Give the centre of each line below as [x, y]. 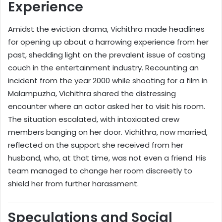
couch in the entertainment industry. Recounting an [103, 67]
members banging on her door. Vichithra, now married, [108, 132]
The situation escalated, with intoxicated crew [94, 119]
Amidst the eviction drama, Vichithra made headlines [106, 29]
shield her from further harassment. [73, 183]
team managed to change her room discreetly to [100, 170]
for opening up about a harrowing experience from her [108, 42]
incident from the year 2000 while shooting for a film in [108, 80]
